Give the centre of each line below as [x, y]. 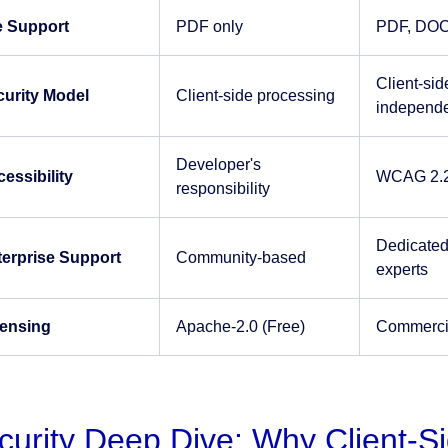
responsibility [222, 188]
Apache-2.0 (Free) [240, 326]
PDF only [209, 26]
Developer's [218, 164]
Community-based [240, 257]
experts [401, 269]
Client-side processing [255, 95]
